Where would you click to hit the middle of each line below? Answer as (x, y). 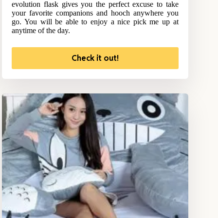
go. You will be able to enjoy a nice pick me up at (95, 22)
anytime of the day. (41, 31)
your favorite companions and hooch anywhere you (95, 13)
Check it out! (95, 58)
